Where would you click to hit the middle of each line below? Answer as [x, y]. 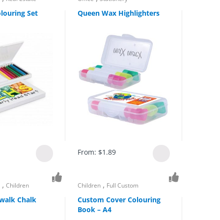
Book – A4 [94, 209]
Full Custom [122, 186]
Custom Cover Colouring [119, 199]
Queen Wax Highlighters [118, 13]
